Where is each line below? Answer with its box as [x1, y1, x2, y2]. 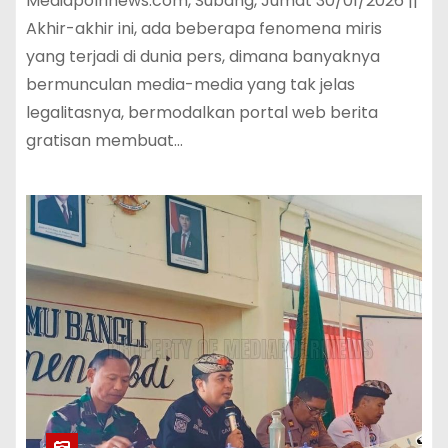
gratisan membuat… [26, 129, 183, 152]
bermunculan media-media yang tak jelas [26, 73, 355, 96]
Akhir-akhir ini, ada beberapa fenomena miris [26, 17, 382, 40]
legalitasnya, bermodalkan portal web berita [26, 101, 378, 124]
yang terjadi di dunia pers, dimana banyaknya [26, 45, 380, 68]
